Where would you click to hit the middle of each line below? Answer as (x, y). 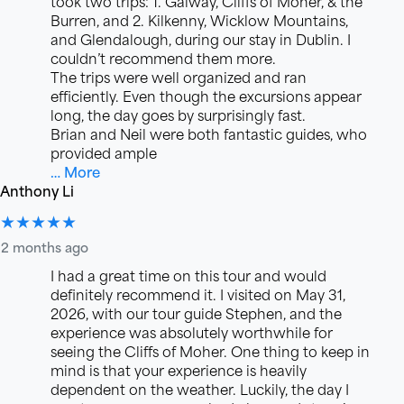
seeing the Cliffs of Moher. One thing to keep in (210, 351)
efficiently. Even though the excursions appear (206, 96)
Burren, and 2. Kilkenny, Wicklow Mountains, (199, 20)
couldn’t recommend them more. (163, 58)
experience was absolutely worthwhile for (192, 332)
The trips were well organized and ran (179, 77)
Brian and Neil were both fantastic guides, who (209, 133)
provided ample (104, 152)
